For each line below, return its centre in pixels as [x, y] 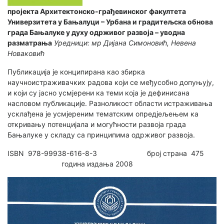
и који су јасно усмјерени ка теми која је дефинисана [98, 92]
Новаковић [26, 53]
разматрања [30, 42]
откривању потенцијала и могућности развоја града [97, 124]
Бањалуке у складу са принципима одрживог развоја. [101, 134]
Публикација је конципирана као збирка [76, 71]
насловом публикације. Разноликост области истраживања [110, 103]
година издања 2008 [70, 163]
